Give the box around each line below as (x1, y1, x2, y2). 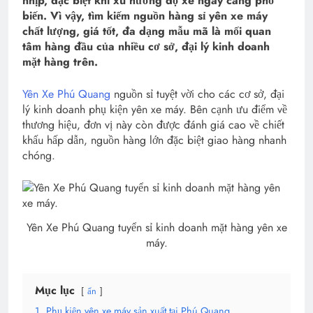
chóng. (22, 147, 55, 164)
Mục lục (35, 282, 75, 299)
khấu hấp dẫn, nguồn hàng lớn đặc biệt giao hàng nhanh (22, 132, 286, 149)
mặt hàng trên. (22, 54, 98, 71)
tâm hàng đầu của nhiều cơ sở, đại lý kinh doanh (22, 38, 270, 55)
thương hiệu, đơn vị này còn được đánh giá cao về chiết (22, 117, 284, 133)
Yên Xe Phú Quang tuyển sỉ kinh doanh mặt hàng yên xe (26, 219, 287, 236)
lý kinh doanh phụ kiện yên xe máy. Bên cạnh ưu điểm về (22, 101, 287, 118)
